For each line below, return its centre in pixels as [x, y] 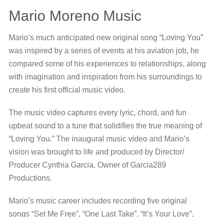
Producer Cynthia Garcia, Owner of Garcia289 [87, 165]
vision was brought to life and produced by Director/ [96, 152]
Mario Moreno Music [75, 15]
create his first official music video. [67, 90]
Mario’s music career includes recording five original [98, 201]
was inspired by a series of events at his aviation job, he [104, 50]
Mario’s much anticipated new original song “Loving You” [106, 37]
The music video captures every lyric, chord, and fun [97, 112]
